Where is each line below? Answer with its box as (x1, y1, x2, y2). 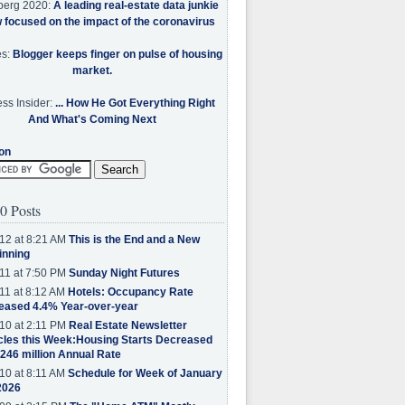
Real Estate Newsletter (68, 319, 187, 333)
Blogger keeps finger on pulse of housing (12, 47, 222, 61)
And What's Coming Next (27, 112, 156, 126)
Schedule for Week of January (67, 367, 222, 381)
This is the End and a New (68, 233, 200, 247)
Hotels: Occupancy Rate (67, 286, 193, 299)
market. (71, 63, 112, 77)
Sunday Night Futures (68, 267, 180, 280)
